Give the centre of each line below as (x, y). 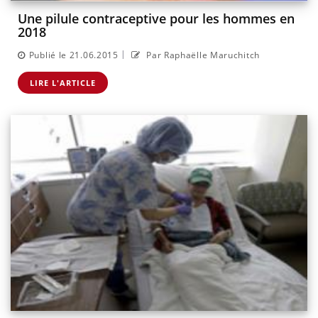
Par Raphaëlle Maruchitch (202, 55)
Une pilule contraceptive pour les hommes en (156, 19)
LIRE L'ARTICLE (63, 82)
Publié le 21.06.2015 (73, 55)
